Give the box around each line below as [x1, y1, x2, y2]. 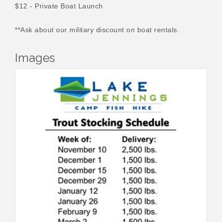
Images [15, 50, 55, 65]
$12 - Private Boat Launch [15, 1, 103, 10]
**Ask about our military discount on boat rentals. [15, 25, 179, 34]
